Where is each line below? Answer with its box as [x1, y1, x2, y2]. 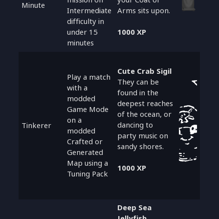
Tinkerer [22, 119, 52, 131]
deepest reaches [117, 97, 174, 109]
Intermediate [67, 4, 112, 16]
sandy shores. [117, 140, 164, 152]
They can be [117, 76, 159, 88]
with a [67, 82, 88, 93]
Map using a [67, 157, 109, 169]
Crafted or [67, 135, 103, 147]
